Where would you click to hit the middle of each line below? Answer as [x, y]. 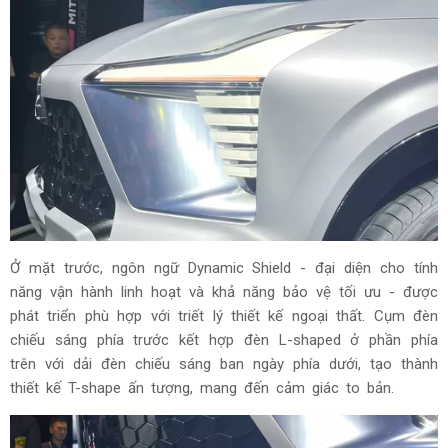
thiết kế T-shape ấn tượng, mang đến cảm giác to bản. [205, 387]
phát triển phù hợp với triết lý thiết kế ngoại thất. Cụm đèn [224, 315]
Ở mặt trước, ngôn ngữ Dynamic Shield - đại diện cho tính [224, 267]
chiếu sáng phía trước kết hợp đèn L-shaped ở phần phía [224, 339]
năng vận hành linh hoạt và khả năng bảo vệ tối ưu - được [224, 291]
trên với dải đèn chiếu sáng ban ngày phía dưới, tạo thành [224, 363]
